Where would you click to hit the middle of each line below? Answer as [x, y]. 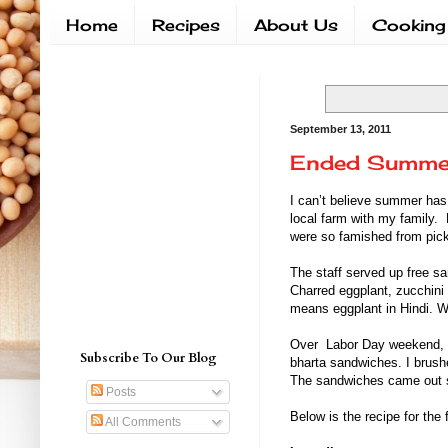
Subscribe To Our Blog [148, 358]
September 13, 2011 [340, 129]
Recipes [186, 24]
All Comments [142, 422]
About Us [296, 24]
